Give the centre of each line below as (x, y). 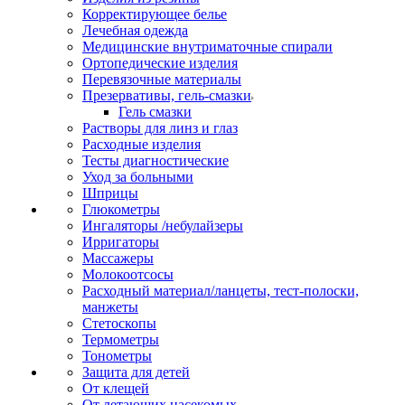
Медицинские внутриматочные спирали (207, 47)
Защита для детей (136, 372)
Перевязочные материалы (162, 79)
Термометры (121, 339)
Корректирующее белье (155, 14)
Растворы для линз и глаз (160, 128)
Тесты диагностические (155, 160)
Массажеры (118, 258)
